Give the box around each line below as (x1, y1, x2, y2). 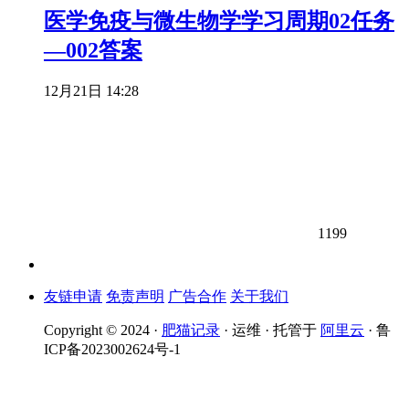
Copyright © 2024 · (44, 322, 162, 339)
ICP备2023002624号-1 (44, 341, 181, 358)
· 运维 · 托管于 (220, 322, 320, 339)
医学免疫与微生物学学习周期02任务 (44, 8, 394, 33)
